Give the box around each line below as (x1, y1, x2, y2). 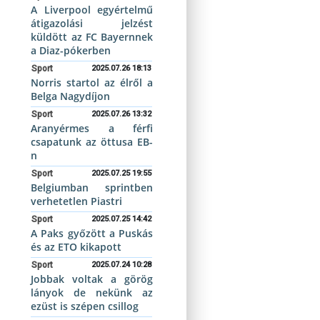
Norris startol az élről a (31, 76, 153, 89)
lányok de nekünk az (31, 286, 153, 299)
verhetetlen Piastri (31, 194, 123, 208)
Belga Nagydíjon (31, 89, 111, 103)
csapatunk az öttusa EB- (31, 135, 153, 149)
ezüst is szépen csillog (31, 299, 139, 313)
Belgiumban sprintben (31, 181, 153, 194)
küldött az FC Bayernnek (31, 30, 153, 44)
